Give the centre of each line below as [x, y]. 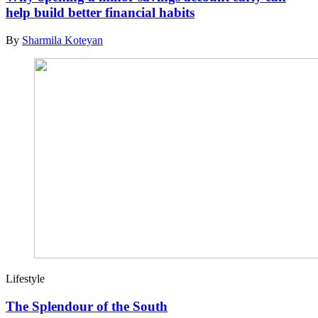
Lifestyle [25, 278]
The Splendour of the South [87, 306]
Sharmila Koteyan [62, 40]
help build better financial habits [100, 13]
